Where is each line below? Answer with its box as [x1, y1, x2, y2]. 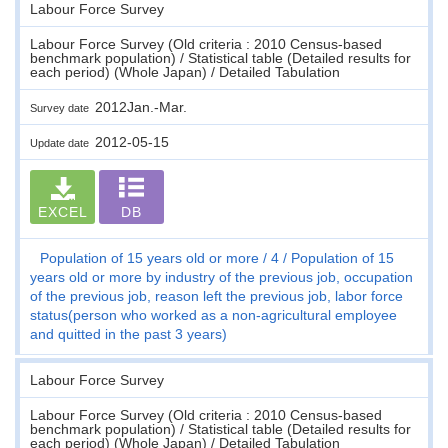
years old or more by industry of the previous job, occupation [30, 268, 413, 285]
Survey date [30, 101, 95, 114]
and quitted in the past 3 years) [30, 325, 227, 342]
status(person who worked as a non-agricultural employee [30, 306, 397, 323]
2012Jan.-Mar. [95, 98, 187, 115]
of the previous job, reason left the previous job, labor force [30, 287, 403, 304]
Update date [30, 136, 95, 149]
